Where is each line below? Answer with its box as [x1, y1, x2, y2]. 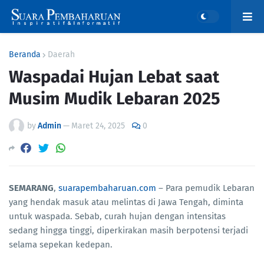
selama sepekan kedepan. [9, 239, 113, 250]
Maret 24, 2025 [71, 121, 125, 131]
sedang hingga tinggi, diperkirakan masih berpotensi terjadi [9, 225, 248, 236]
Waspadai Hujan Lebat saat [9, 67, 219, 87]
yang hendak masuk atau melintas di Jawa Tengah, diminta [9, 197, 243, 208]
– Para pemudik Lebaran [156, 183, 255, 194]
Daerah [48, 49, 75, 60]
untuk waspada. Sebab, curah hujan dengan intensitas [9, 211, 226, 222]
